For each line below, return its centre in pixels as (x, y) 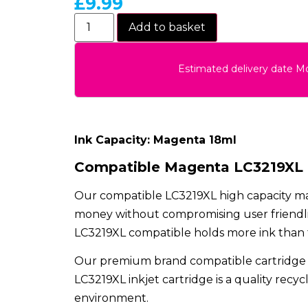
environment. (111, 298)
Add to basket (167, 27)
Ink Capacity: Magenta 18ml (155, 140)
